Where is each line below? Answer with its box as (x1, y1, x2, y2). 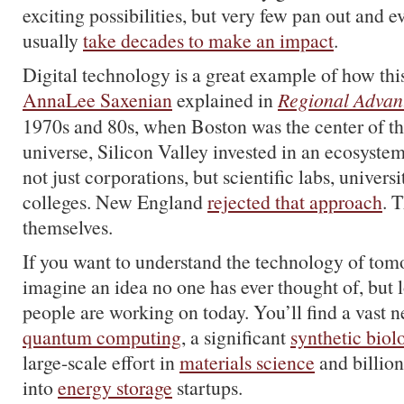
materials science (179, 349, 315, 375)
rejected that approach (207, 188, 382, 215)
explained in (172, 87, 278, 113)
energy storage (58, 374, 172, 400)
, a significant (181, 324, 290, 350)
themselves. (23, 214, 113, 240)
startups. (172, 374, 243, 400)
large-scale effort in (23, 349, 179, 375)
